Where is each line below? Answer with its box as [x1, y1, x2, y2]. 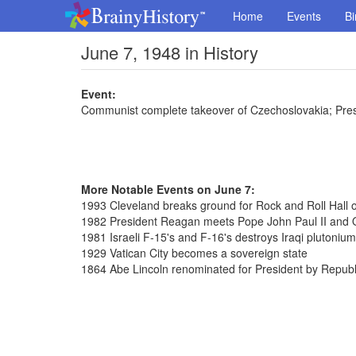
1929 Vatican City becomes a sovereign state [81, 245, 308, 261]
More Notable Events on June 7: [81, 181, 255, 197]
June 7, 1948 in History [81, 40, 258, 64]
